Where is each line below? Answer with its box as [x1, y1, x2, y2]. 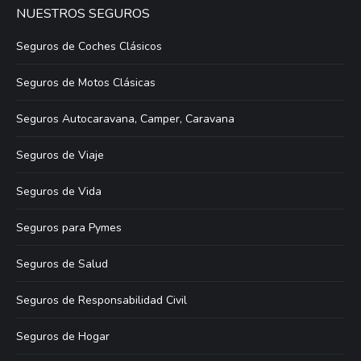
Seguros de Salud [16, 256, 108, 272]
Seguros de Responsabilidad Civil [16, 293, 187, 308]
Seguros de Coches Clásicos [16, 39, 162, 54]
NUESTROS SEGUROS [16, 5, 150, 23]
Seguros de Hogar [16, 329, 110, 344]
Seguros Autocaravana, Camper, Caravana [16, 111, 234, 127]
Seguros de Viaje [16, 147, 104, 163]
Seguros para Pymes [16, 220, 122, 235]
